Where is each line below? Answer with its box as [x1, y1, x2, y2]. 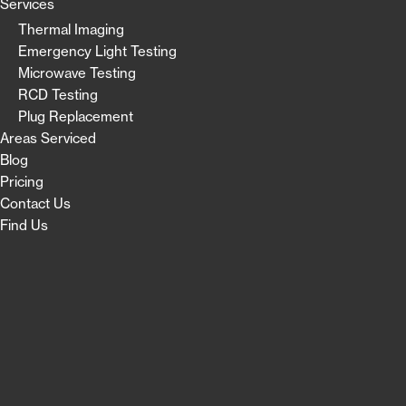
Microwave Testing [18, 63, 136, 82]
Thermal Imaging [18, 20, 124, 38]
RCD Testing [18, 85, 98, 103]
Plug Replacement [18, 107, 133, 125]
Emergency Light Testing [18, 42, 177, 60]
